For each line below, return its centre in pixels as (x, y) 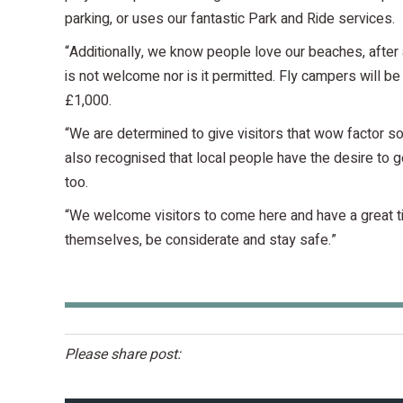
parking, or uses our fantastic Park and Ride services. (230, 18)
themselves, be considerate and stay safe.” (201, 240)
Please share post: (123, 354)
